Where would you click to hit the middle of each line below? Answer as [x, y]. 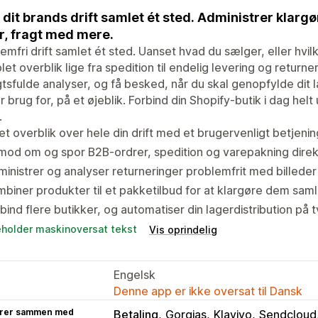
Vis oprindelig [183, 229]
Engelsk [135, 274]
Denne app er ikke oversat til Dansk [208, 291]
